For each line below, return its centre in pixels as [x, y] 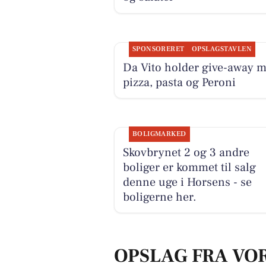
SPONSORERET [158, 49]
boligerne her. [159, 197]
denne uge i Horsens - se [187, 182]
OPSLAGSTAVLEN [222, 49]
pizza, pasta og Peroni [179, 82]
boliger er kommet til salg [189, 167]
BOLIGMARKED [159, 134]
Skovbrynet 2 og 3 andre [186, 152]
